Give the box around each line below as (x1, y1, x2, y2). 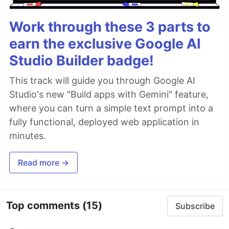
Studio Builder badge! (9, 52, 154, 69)
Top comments (6, 199, 82, 212)
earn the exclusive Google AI (9, 35, 201, 52)
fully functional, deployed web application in (9, 116, 199, 127)
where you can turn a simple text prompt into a (9, 102, 213, 113)
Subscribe (175, 200, 215, 211)
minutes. (9, 130, 46, 141)
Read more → (18, 157, 69, 168)
